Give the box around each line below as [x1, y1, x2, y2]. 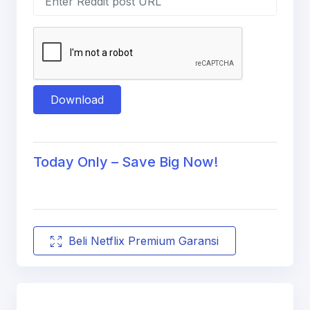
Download [51, 92, 104, 107]
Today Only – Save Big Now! [33, 153, 218, 170]
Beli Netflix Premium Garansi [65, 233, 219, 248]
